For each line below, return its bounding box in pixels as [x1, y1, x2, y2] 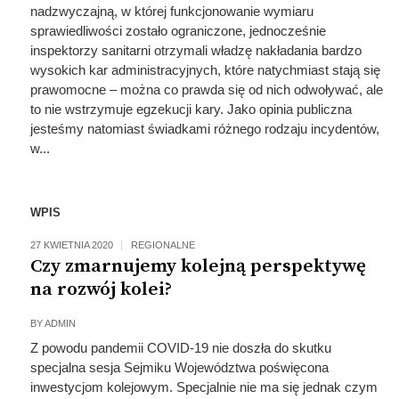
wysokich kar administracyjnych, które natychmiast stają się [29, 62, 380, 77]
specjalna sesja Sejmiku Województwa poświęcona [29, 360, 329, 375]
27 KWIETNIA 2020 [29, 240, 113, 250]
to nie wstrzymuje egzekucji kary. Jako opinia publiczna [29, 102, 352, 117]
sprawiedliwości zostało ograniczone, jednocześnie [29, 23, 326, 38]
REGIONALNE [130, 240, 195, 250]
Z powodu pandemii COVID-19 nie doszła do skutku [29, 340, 331, 355]
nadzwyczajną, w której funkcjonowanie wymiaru [29, 4, 313, 19]
